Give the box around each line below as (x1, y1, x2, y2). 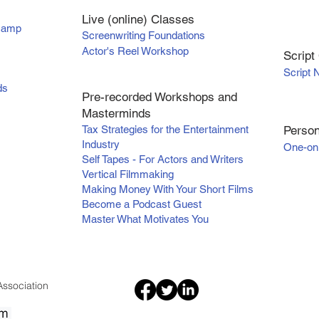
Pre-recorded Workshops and (82, 89, 237, 104)
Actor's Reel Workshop (82, 44, 189, 57)
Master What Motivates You (82, 212, 209, 225)
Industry (82, 137, 120, 150)
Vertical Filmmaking (82, 167, 174, 180)
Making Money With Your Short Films (82, 182, 253, 195)
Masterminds (82, 105, 151, 120)
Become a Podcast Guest (82, 197, 202, 210)
